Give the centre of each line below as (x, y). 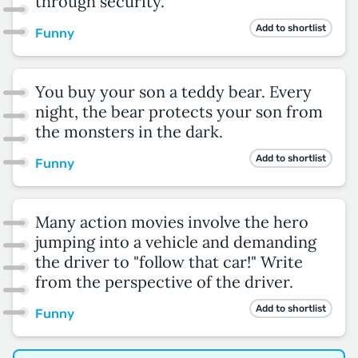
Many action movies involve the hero (172, 222)
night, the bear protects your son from (179, 111)
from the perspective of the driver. (164, 282)
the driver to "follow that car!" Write (169, 262)
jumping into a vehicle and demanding (176, 242)
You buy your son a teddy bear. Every (173, 91)
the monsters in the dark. (129, 131)
